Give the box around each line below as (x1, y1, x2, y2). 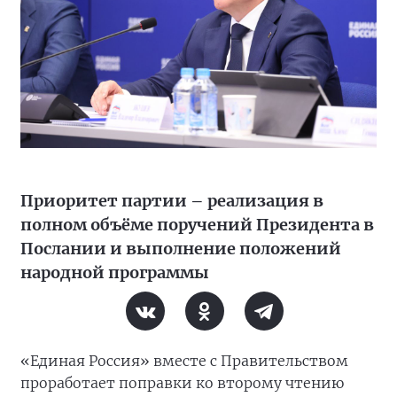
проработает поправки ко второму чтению (20, 374, 344, 392)
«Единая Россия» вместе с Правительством (20, 352, 348, 370)
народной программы (20, 262, 209, 283)
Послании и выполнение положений (20, 238, 341, 259)
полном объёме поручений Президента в (20, 214, 374, 235)
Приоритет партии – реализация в (20, 191, 323, 211)
